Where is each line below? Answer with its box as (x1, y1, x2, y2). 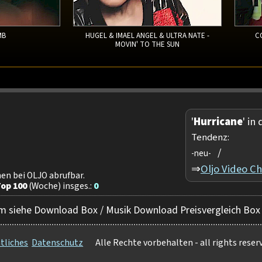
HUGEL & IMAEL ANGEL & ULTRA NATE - (85, 30, 209, 42)
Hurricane (193, 113, 243, 129)
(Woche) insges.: (27, 180, 94, 193)
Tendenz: (191, 130, 229, 144)
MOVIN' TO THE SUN (115, 39, 180, 50)
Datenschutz (32, 236, 84, 250)
